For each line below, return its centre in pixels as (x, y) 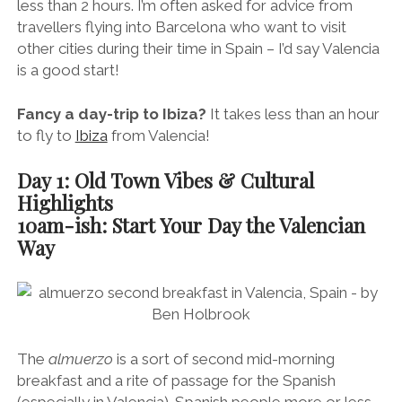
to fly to (46, 136)
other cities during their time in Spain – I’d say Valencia (198, 48)
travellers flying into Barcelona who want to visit (181, 26)
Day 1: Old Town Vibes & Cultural (165, 180)
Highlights (65, 202)
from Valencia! (158, 136)
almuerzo (80, 358)
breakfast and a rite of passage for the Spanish (176, 380)
